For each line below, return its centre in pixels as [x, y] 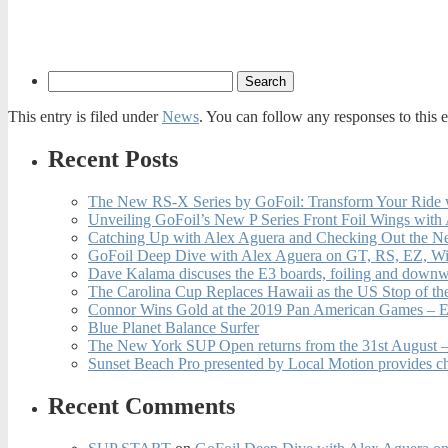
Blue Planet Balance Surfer [173, 327]
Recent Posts [113, 158]
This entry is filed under [85, 117]
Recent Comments [141, 405]
